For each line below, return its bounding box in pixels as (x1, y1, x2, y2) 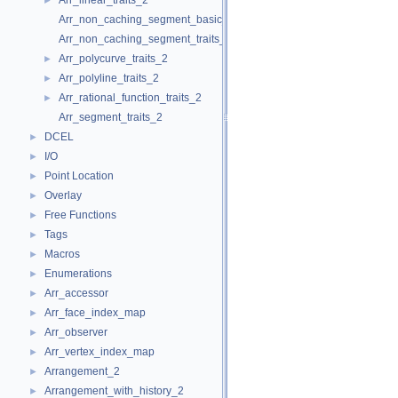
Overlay (44, 189, 82, 202)
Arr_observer (44, 326, 107, 338)
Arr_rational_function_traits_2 (59, 92, 202, 104)
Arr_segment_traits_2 (59, 111, 163, 123)
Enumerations (44, 267, 112, 280)
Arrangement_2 (44, 365, 120, 378)
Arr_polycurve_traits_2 (59, 52, 168, 65)
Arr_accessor (44, 287, 108, 299)
